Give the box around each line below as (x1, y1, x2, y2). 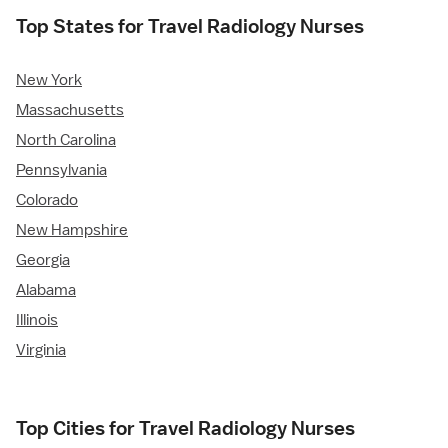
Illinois (16, 310, 58, 331)
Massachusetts (16, 100, 124, 121)
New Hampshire (16, 220, 128, 241)
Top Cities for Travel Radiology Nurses (16, 416, 355, 441)
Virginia (16, 340, 66, 361)
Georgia (16, 250, 70, 271)
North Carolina (16, 130, 116, 151)
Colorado (16, 190, 78, 211)
